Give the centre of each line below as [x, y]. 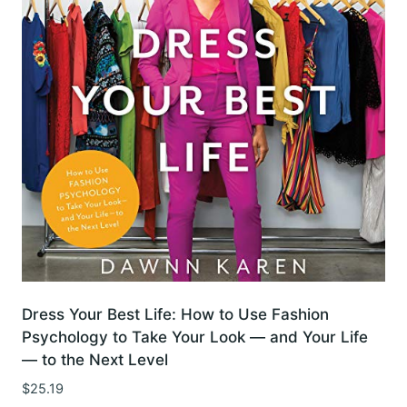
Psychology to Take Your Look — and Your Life [195, 337]
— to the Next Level [95, 359]
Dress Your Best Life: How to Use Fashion [175, 314]
